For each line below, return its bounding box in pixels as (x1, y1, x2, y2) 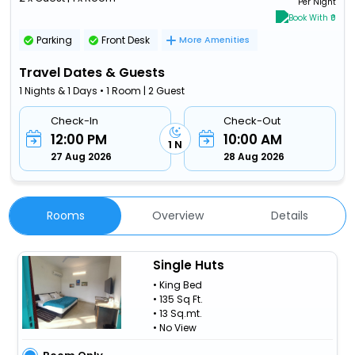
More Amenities (179, 33, 250, 47)
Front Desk (101, 32, 151, 47)
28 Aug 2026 (223, 149, 284, 163)
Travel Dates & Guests (19, 63, 166, 82)
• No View (152, 320, 197, 334)
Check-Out (223, 113, 281, 128)
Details (270, 207, 308, 223)
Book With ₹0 (288, 11, 336, 24)
